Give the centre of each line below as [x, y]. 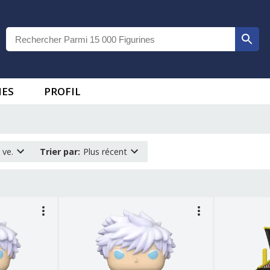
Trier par [58, 151]
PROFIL [63, 91]
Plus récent [105, 151]
